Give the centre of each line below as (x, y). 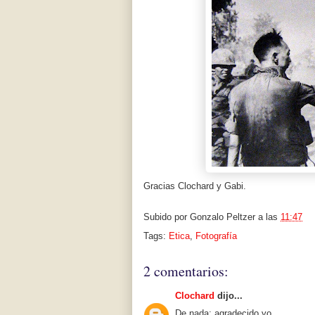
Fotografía (216, 236)
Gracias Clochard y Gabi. (195, 186)
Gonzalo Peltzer (223, 217)
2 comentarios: (186, 271)
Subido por (167, 217)
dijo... (229, 296)
